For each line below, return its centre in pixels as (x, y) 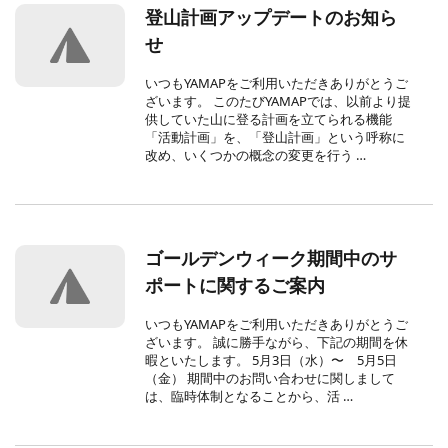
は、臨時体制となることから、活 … (249, 396)
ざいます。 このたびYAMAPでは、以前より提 (278, 101)
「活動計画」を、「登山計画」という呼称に (275, 137)
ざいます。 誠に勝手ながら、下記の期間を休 (277, 342)
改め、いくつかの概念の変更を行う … (256, 155)
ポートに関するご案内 (235, 285)
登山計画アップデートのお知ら (271, 17)
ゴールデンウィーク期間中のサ (271, 258)
